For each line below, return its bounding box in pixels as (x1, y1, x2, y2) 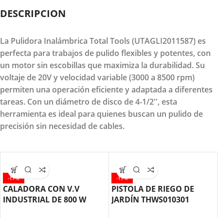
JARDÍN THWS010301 (111, 194, 189, 205)
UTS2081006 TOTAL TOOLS (3, 204, 103, 216)
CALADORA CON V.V (3, 183, 79, 194)
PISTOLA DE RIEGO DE (111, 183, 194, 194)
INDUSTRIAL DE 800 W (3, 194, 86, 205)
